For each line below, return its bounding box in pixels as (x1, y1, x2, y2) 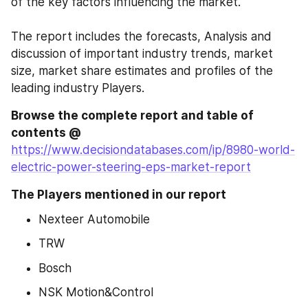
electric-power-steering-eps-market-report (11, 160, 251, 174)
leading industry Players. (11, 81, 144, 95)
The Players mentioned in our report (11, 188, 226, 201)
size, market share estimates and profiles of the (11, 64, 273, 78)
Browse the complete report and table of (11, 109, 254, 122)
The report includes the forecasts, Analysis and (11, 30, 272, 43)
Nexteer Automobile (38, 212, 150, 226)
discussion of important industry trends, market (11, 47, 273, 60)
